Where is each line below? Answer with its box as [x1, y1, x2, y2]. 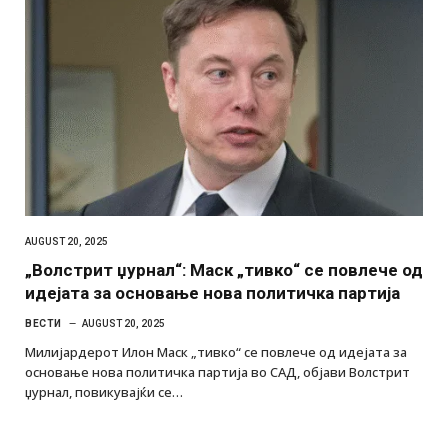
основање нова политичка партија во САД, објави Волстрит [25, 362, 410, 381]
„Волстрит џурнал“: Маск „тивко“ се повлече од [25, 259, 423, 280]
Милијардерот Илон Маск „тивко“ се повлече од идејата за [25, 342, 407, 361]
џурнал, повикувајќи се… [25, 382, 183, 401]
